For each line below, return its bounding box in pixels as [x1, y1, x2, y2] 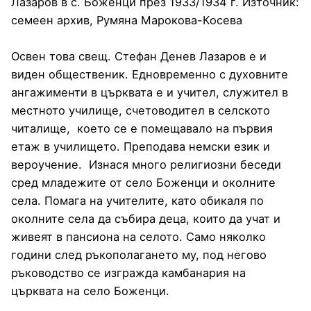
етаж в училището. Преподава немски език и [11, 139, 270, 153]
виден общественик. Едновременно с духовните [11, 67, 288, 81]
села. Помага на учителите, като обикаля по [11, 193, 264, 208]
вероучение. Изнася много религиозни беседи [11, 157, 281, 171]
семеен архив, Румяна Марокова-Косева [11, 13, 242, 28]
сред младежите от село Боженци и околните [11, 175, 276, 190]
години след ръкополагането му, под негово [11, 247, 267, 262]
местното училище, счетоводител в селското [11, 103, 270, 117]
